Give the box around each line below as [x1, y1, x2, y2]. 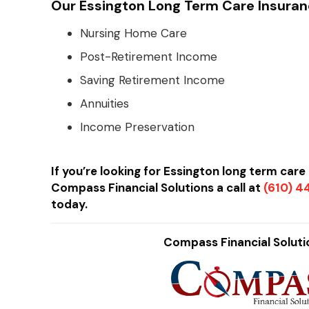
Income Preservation [80, 119, 195, 134]
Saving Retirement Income [80, 72, 226, 88]
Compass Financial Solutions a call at [51, 180, 264, 195]
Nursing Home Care [80, 26, 188, 41]
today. [51, 197, 88, 212]
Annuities [80, 96, 130, 111]
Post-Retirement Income [80, 49, 218, 64]
